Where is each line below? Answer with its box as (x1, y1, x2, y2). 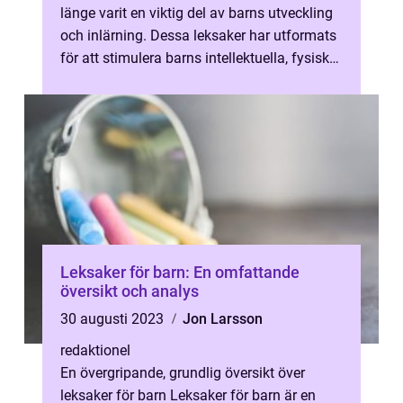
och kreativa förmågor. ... (60, 72, 218, 89)
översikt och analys (60, 282, 199, 300)
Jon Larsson (183, 310, 263, 327)
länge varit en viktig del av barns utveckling (60, 4, 333, 22)
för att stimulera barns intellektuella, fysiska (60, 49, 337, 67)
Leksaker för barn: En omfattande (60, 263, 300, 282)
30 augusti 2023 (60, 310, 167, 327)
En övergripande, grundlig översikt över (60, 364, 305, 381)
